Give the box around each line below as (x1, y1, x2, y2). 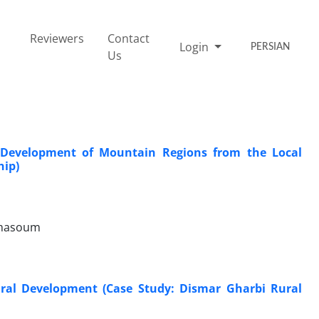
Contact (108, 30, 150, 46)
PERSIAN (251, 41, 291, 53)
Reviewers (29, 30, 84, 46)
